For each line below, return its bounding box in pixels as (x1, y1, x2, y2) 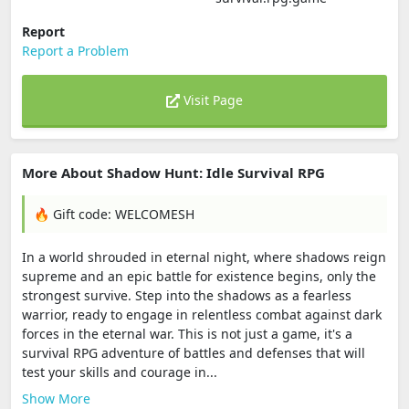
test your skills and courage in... (22, 363, 217, 381)
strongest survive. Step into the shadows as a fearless (22, 287, 351, 304)
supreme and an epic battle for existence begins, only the (22, 267, 376, 285)
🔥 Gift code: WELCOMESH (34, 205, 194, 223)
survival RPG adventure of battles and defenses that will (22, 344, 365, 362)
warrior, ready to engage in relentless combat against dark (22, 306, 382, 323)
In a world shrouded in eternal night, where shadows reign (22, 248, 386, 266)
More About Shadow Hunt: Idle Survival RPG (22, 163, 325, 182)
